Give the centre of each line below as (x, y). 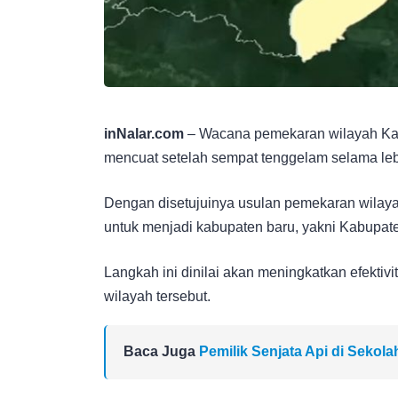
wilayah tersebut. (157, 296)
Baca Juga (161, 351)
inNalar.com (144, 133)
